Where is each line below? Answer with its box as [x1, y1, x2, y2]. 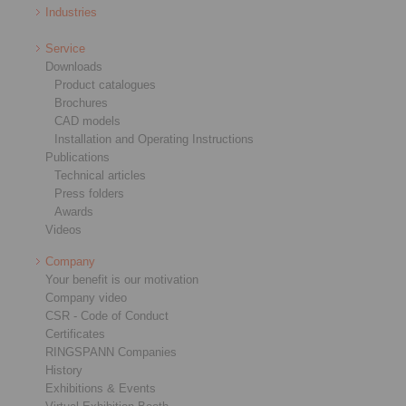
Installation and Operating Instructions [54, 131, 254, 146]
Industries [45, 5, 97, 19]
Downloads [45, 59, 102, 73]
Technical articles [54, 168, 146, 182]
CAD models [54, 113, 121, 128]
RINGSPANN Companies [45, 344, 177, 359]
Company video [45, 290, 127, 304]
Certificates [45, 326, 105, 341]
